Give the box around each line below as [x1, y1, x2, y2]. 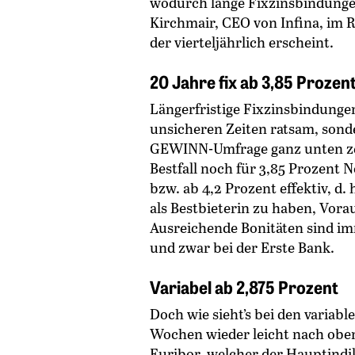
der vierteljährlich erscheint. [150, 32, 334, 52]
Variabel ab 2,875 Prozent [150, 274, 338, 299]
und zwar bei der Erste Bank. [150, 238, 334, 257]
